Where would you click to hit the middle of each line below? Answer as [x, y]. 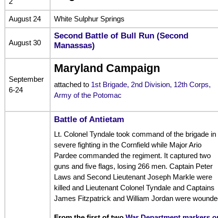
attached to [72, 85]
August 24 [25, 18]
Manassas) [74, 45]
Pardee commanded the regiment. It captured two [132, 156]
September [26, 79]
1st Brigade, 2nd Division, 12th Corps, [151, 85]
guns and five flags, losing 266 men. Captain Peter [133, 166]
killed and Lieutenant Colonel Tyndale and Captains [134, 188]
